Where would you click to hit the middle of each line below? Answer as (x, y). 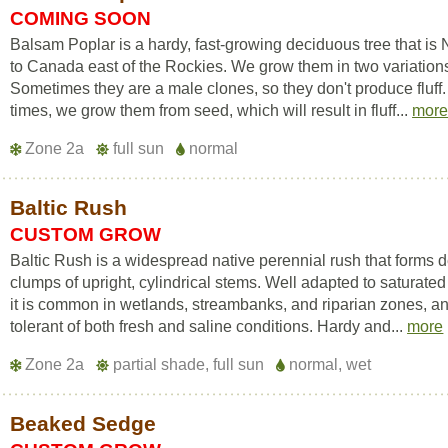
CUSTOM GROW (86, 234)
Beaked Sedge (83, 423)
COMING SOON (81, 18)
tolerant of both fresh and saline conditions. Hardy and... (209, 326)
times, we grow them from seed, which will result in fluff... (211, 110)
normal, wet (328, 364)
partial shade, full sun (189, 364)
